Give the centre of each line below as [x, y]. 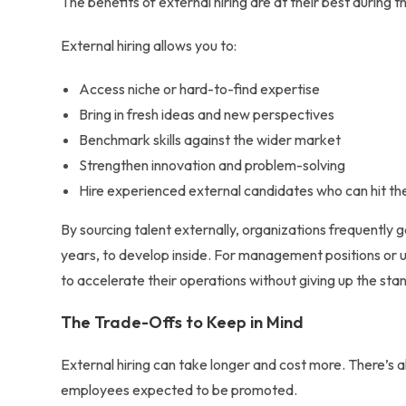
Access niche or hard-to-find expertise [200, 89]
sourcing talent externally [158, 229]
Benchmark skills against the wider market [210, 140]
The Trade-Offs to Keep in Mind [183, 322]
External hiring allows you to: [149, 45]
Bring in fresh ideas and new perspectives [207, 114]
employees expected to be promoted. [179, 390]
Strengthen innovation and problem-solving [213, 165]
